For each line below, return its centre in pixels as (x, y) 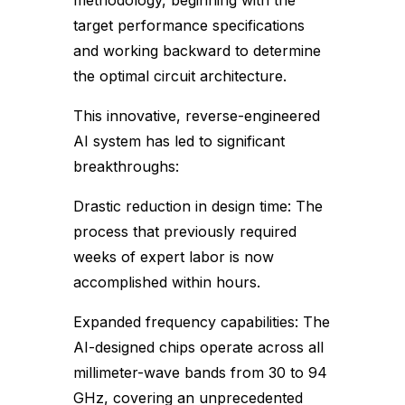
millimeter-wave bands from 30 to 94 (200, 372)
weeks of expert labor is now (173, 257)
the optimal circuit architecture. (179, 76)
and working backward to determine (197, 51)
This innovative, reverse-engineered (196, 116)
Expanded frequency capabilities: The (201, 322)
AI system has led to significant (179, 141)
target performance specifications (188, 25)
